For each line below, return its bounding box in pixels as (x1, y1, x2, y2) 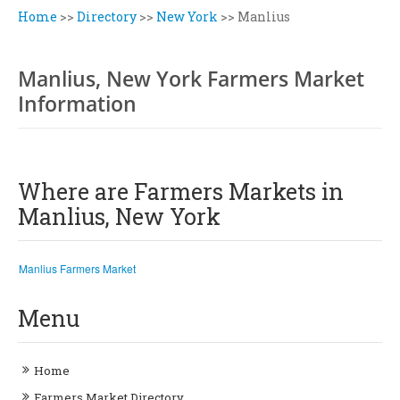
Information (18, 89, 137, 118)
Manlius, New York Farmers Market (18, 64, 364, 93)
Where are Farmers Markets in (18, 177, 344, 206)
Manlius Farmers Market (19, 261, 136, 276)
